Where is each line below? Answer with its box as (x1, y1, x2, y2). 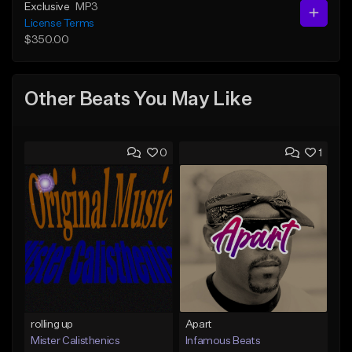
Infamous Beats (185, 335, 261, 346)
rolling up (31, 318, 73, 330)
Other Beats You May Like (24, 90, 252, 110)
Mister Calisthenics (31, 335, 120, 346)
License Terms (24, 17, 94, 29)
